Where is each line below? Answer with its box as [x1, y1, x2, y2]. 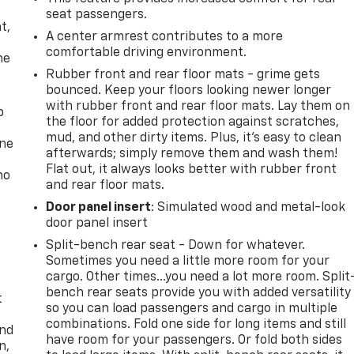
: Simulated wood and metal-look [151, 201, 346, 214]
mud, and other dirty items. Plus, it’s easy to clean [46, 131, 342, 145]
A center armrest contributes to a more [46, 30, 284, 43]
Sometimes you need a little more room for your [46, 254, 330, 268]
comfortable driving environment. [46, 46, 247, 59]
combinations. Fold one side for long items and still [46, 318, 347, 331]
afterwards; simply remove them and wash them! [46, 147, 338, 160]
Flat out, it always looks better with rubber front [46, 163, 337, 176]
